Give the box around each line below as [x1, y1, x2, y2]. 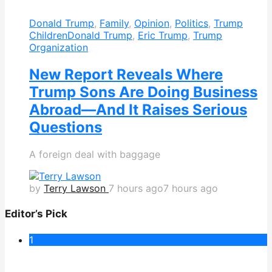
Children [29, 29, 67, 41]
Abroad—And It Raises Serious [29, 100, 247, 118]
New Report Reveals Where [29, 65, 223, 83]
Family [100, 16, 129, 29]
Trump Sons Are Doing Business [29, 83, 257, 101]
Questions [29, 118, 102, 136]
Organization [29, 41, 88, 53]
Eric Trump [138, 29, 188, 41]
